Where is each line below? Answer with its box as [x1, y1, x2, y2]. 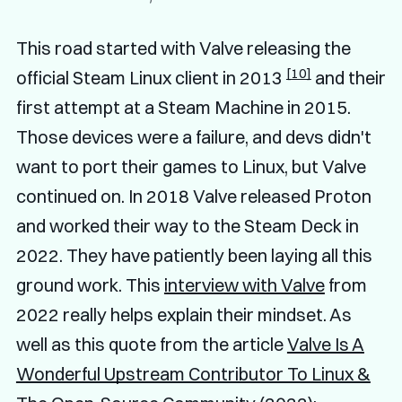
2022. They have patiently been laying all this [15, 244, 372, 267]
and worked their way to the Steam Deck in [15, 214, 359, 238]
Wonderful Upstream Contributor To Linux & [15, 363, 371, 386]
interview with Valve [163, 274, 325, 297]
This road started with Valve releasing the [15, 37, 351, 60]
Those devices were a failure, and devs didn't [15, 126, 371, 149]
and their [310, 66, 386, 90]
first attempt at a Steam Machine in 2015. [15, 96, 351, 119]
